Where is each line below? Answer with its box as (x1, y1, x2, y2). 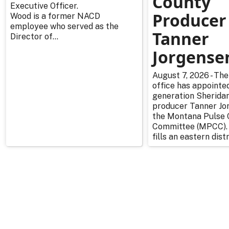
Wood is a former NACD (10, 11, 100, 21)
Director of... (10, 32, 58, 42)
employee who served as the (10, 21, 119, 32)
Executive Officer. (10, 1, 78, 11)
